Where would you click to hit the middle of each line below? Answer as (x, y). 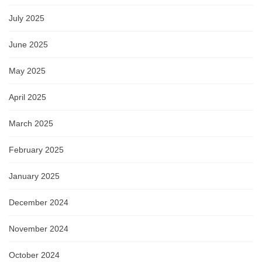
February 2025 (36, 150)
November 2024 (39, 229)
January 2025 (34, 176)
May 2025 (27, 71)
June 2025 (28, 45)
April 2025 (27, 97)
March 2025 (31, 124)
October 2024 (34, 255)
